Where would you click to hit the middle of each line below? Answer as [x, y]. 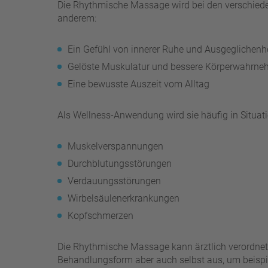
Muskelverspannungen [115, 146]
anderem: [77, 18]
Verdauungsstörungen [114, 181]
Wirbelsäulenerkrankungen [124, 198]
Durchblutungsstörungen [120, 163]
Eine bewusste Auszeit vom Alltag [138, 84]
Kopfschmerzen [100, 215]
